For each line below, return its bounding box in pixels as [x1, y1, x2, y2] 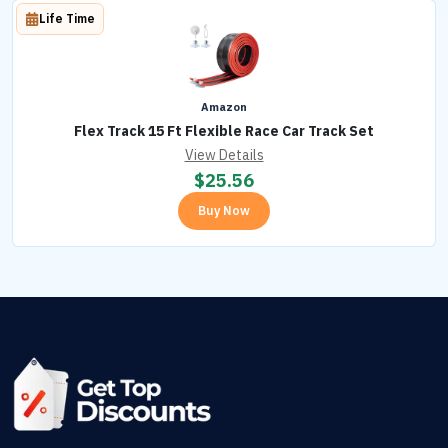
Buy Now [198, 203, 250, 219]
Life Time [39, 11, 95, 27]
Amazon [201, 100, 247, 115]
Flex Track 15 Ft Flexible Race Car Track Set [74, 122, 374, 141]
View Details [184, 146, 264, 165]
